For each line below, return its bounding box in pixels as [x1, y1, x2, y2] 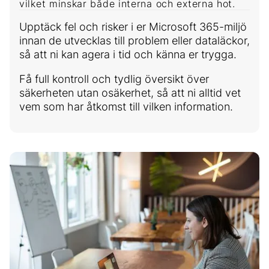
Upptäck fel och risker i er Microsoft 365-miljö [19, 20, 247, 34]
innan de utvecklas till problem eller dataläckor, [19, 34, 250, 47]
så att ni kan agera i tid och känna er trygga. [19, 48, 237, 61]
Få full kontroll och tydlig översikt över [19, 73, 209, 86]
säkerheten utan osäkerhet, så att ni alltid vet [19, 86, 241, 100]
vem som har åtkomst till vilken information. [19, 100, 233, 113]
